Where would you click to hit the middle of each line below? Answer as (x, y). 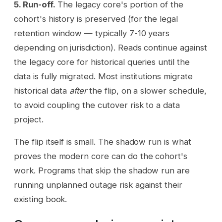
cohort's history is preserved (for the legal (96, 19)
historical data (42, 90)
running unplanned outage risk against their (98, 185)
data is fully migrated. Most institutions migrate (103, 76)
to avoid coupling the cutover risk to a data (97, 105)
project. (29, 119)
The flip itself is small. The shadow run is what (103, 142)
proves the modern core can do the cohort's (101, 156)
